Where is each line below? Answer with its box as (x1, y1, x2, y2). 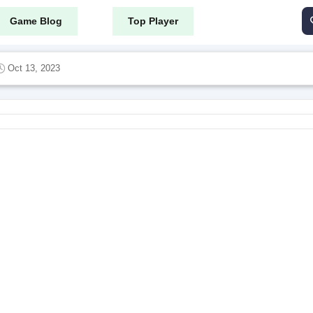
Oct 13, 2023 (8, 62, 60, 73)
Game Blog (9, 15, 62, 27)
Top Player (127, 15, 178, 27)
